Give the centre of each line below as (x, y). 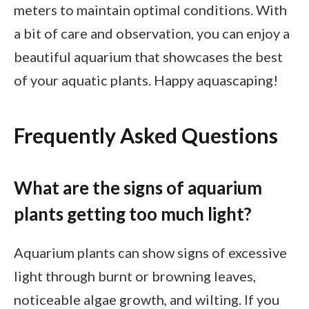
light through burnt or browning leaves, (135, 276)
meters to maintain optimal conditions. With (150, 10)
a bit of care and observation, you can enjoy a (152, 33)
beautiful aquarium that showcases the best (148, 57)
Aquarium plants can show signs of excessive (150, 252)
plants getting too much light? (133, 214)
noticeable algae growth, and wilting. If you (147, 299)
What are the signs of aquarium (138, 188)
